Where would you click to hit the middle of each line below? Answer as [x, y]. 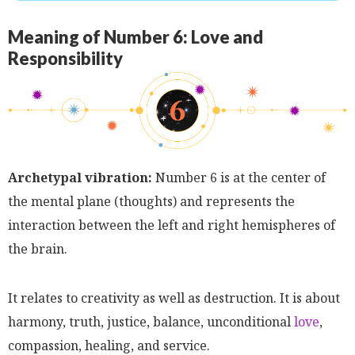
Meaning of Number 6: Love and [136, 36]
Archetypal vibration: [80, 177]
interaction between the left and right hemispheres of [172, 225]
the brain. [38, 248]
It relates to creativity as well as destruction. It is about [174, 298]
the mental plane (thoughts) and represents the [151, 201]
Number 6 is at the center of [239, 177]
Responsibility [65, 58]
